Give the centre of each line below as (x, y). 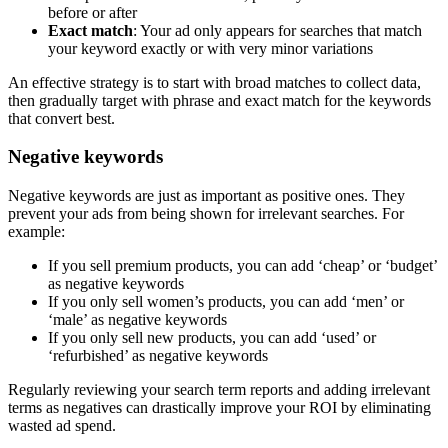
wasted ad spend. (62, 426)
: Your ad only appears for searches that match (277, 30)
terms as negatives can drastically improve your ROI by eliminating (219, 408)
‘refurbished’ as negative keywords (158, 356)
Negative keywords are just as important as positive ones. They (206, 196)
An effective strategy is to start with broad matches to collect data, (214, 82)
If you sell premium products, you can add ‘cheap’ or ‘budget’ (242, 266)
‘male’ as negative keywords (137, 320)
